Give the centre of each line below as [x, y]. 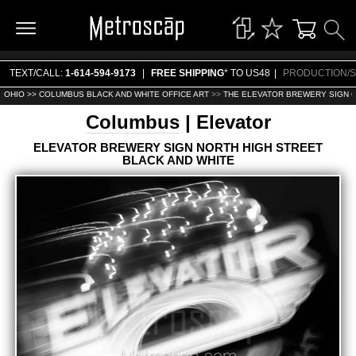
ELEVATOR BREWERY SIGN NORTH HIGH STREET [178, 147]
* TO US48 [247, 74]
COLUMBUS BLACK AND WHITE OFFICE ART [124, 94]
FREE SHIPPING [188, 74]
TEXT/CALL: [37, 74]
